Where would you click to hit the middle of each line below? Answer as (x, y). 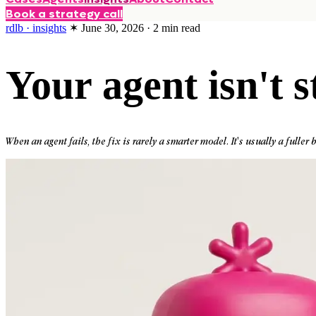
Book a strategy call (64, 14)
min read (180, 28)
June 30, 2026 (113, 28)
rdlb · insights (36, 28)
